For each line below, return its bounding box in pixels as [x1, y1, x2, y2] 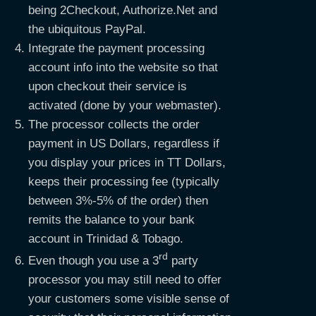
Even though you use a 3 [28, 254, 159, 267]
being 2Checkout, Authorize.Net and [28, 4, 217, 18]
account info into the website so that [28, 61, 218, 75]
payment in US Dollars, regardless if [28, 137, 219, 151]
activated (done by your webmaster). [28, 99, 221, 113]
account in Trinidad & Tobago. [28, 232, 183, 246]
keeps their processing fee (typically [28, 175, 219, 189]
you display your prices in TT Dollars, [28, 156, 226, 170]
